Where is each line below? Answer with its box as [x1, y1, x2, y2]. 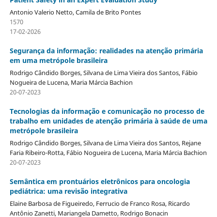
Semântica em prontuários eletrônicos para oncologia [9, 177, 190, 186]
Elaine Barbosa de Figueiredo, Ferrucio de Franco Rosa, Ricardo [9, 199, 190, 208]
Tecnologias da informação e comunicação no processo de [9, 107, 204, 116]
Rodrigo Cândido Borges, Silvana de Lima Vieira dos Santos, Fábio [9, 68, 198, 77]
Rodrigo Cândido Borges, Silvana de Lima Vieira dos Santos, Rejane [9, 139, 201, 148]
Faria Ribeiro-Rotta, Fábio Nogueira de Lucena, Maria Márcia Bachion [9, 148, 207, 157]
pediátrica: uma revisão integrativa [9, 186, 127, 196]
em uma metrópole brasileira [9, 56, 108, 65]
